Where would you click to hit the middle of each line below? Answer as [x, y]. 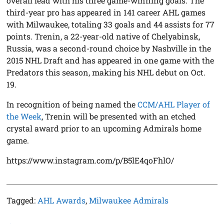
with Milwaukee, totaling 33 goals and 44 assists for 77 [111, 24]
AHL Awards [62, 200]
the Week [24, 116]
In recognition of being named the [72, 104]
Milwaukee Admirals [129, 200]
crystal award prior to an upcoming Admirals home [104, 128]
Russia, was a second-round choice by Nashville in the [109, 48]
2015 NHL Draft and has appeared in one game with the [110, 60]
